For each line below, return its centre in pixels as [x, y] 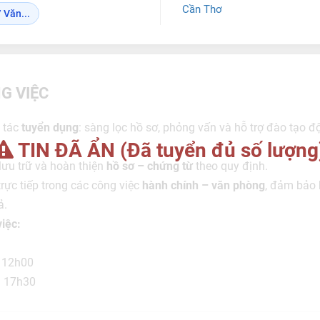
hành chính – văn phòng [203, 185]
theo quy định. [230, 166]
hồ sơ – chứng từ [149, 166]
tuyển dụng [50, 127]
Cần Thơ [202, 9]
